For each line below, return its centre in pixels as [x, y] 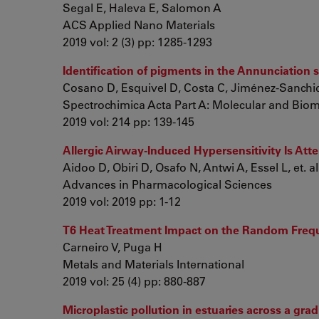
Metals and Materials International [153, 264]
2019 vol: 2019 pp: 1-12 [122, 201]
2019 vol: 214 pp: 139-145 [129, 121]
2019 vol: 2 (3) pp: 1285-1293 [137, 42]
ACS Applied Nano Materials [139, 25]
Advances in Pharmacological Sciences [167, 184]
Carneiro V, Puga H [113, 247]
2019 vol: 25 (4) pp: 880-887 [134, 281]
